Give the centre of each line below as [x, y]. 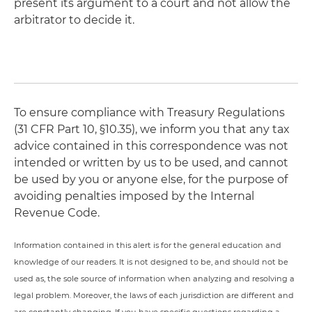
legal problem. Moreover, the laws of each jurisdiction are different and [154, 295]
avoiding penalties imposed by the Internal [134, 196]
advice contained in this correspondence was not [151, 146]
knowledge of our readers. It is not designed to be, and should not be [151, 262]
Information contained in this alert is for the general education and [148, 245]
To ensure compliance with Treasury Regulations [149, 112]
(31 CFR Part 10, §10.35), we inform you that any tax [152, 129]
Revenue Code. [57, 213]
